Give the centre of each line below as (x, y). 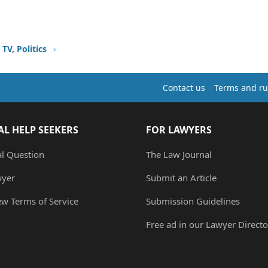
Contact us (184, 88)
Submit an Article (181, 178)
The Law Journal (179, 155)
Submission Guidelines (193, 201)
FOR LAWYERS (179, 130)
